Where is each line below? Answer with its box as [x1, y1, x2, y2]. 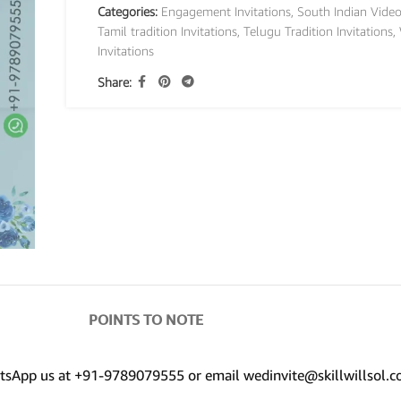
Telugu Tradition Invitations [243, 23, 393, 38]
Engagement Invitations [160, 4, 291, 19]
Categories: [97, 4, 158, 19]
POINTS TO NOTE [89, 311, 203, 329]
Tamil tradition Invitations [97, 23, 237, 38]
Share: [97, 73, 132, 90]
